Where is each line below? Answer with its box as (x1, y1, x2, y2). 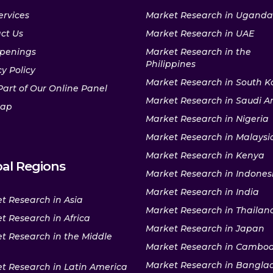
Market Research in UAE (146, 28, 254, 40)
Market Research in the (146, 46, 251, 58)
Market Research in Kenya (146, 150, 264, 161)
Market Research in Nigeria (146, 113, 269, 125)
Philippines (146, 58, 196, 70)
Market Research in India (146, 186, 259, 198)
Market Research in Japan (146, 223, 264, 235)
